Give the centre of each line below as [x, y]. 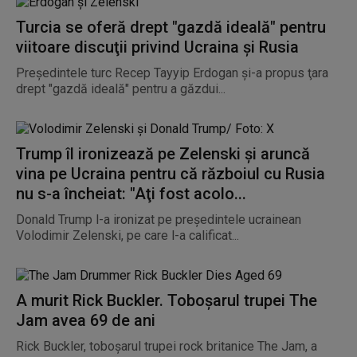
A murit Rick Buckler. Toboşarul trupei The [167, 300]
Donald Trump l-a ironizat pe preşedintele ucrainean [159, 220]
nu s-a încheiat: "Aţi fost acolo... [131, 194]
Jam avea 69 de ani [86, 320]
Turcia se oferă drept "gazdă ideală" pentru [171, 27]
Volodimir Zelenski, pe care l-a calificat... [127, 235]
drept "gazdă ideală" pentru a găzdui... [121, 89]
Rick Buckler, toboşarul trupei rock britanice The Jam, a [167, 346]
